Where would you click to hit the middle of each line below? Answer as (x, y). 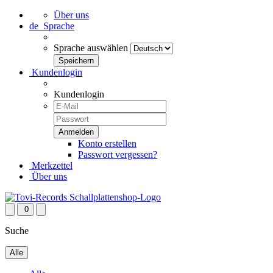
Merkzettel (51, 165)
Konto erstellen (107, 144)
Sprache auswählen (91, 48)
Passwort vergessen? (118, 154)
